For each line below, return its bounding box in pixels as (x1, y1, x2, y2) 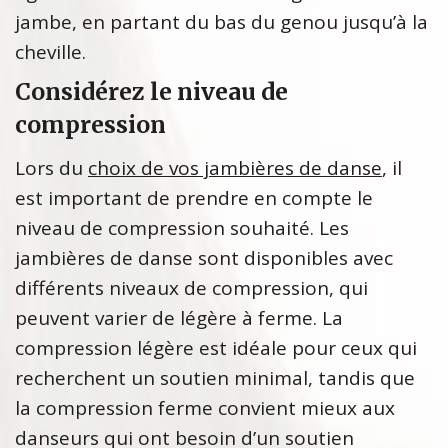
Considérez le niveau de (15, 77, 288, 107)
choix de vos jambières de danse (88, 155, 382, 182)
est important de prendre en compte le (15, 185, 373, 212)
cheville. (15, 39, 91, 66)
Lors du (15, 155, 88, 182)
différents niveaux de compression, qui (15, 275, 368, 302)
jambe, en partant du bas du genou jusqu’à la (15, 9, 428, 36)
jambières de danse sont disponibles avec (15, 245, 393, 272)
